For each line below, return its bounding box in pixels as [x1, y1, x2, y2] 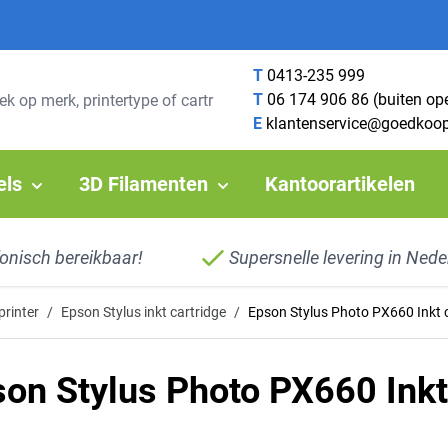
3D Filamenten [79, 172, 208, 196]
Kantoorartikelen [265, 172, 415, 196]
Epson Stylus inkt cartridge [61, 304, 226, 320]
